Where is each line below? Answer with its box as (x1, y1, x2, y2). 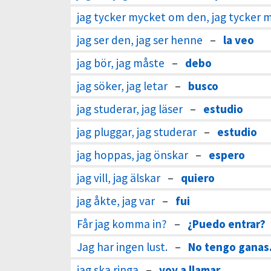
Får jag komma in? (77, 217, 167, 231)
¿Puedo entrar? (188, 217, 266, 231)
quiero (181, 171, 215, 185)
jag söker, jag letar (77, 79, 168, 93)
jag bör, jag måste (77, 56, 165, 70)
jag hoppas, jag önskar (77, 148, 188, 162)
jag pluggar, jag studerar (77, 125, 197, 139)
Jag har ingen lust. (77, 240, 168, 254)
